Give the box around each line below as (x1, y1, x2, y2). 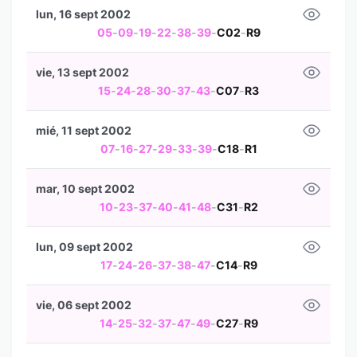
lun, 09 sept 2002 (36, 240, 133, 253)
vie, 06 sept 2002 (36, 298, 131, 312)
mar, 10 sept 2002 (36, 182, 135, 195)
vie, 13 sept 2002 (36, 65, 129, 79)
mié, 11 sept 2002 (36, 124, 131, 137)
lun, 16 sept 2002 (36, 7, 131, 21)
